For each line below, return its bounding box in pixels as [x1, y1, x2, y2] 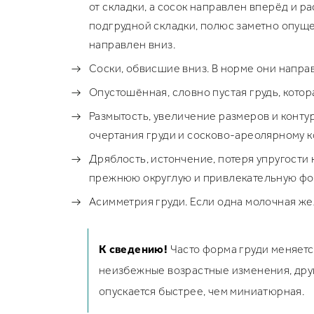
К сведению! [98, 243, 168, 256]
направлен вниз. [89, 38, 176, 51]
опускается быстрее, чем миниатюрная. [98, 285, 305, 298]
